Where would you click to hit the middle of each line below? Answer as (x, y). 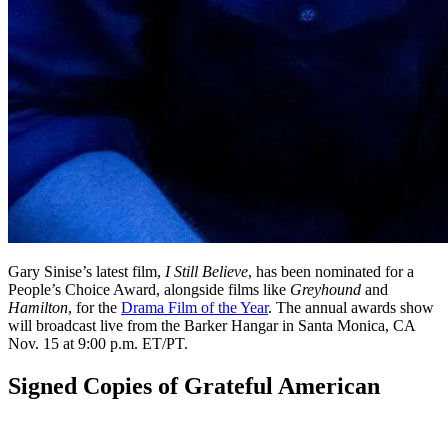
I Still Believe (206, 272)
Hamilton (38, 308)
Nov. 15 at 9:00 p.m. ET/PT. (98, 344)
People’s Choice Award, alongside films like (149, 290)
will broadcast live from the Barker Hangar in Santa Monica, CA (211, 326)
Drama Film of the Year (194, 308)
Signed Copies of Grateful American (194, 386)
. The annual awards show (351, 308)
